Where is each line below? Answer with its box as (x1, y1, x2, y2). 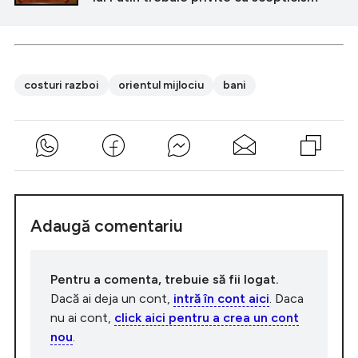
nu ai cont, (50, 309, 114, 325)
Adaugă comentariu (30, 215, 183, 236)
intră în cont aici (173, 290, 269, 306)
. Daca (269, 290, 304, 306)
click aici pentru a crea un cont (114, 309, 299, 325)
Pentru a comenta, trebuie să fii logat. (50, 271, 279, 287)
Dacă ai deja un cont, (50, 290, 173, 306)
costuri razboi (24, 78, 99, 92)
